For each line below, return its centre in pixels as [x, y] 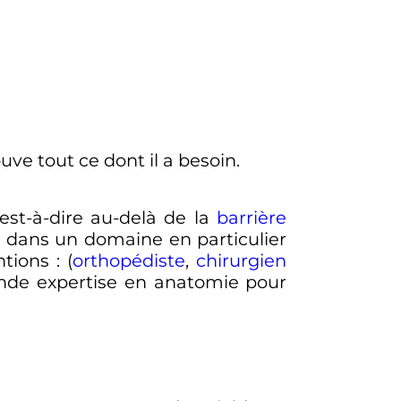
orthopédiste [129, 261]
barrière [252, 218]
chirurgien [242, 261]
